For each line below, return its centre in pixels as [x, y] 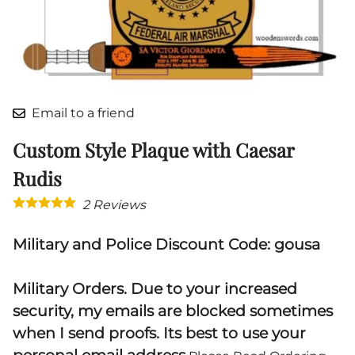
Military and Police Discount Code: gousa [166, 245]
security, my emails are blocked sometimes [173, 311]
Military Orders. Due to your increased [155, 289]
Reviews [118, 205]
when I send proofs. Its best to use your [159, 334]
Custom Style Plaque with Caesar [153, 150]
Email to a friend [83, 113]
